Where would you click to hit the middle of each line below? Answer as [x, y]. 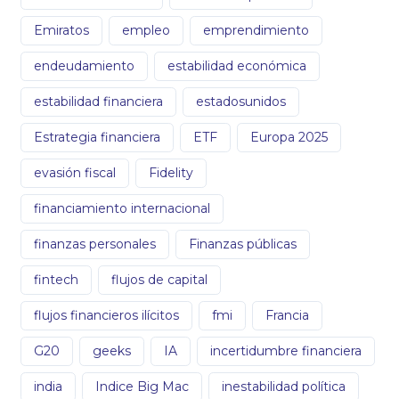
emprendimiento [256, 30]
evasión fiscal [75, 172]
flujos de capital [159, 279]
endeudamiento [84, 65]
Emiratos [61, 30]
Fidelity [171, 172]
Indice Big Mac [142, 386]
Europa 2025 [289, 137]
